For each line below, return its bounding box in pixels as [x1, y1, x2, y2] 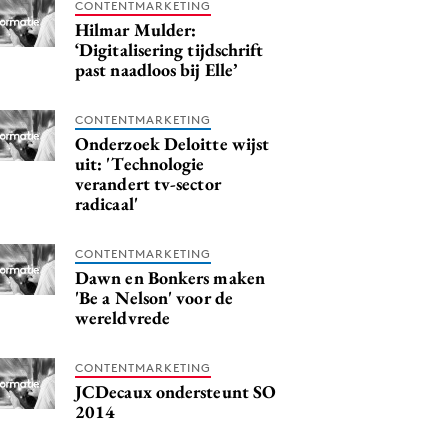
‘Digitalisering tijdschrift [75, 37, 264, 61]
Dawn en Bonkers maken [75, 265, 265, 289]
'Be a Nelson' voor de [75, 285, 233, 309]
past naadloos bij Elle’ [75, 57, 238, 81]
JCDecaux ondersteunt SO [75, 379, 277, 403]
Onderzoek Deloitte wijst [75, 131, 270, 155]
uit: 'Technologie [75, 151, 205, 175]
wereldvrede [75, 305, 170, 329]
